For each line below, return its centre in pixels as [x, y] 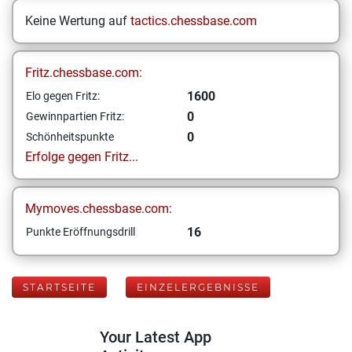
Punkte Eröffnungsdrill [81, 232]
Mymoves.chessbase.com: [99, 209]
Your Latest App [156, 337]
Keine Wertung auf [78, 21]
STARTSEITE [59, 287]
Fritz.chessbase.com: [84, 73]
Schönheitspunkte [70, 137]
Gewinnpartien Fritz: [75, 116]
